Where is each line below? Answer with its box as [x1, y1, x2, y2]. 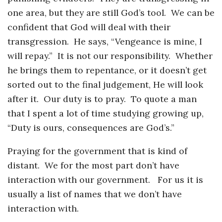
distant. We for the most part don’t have [7, 159, 179, 171]
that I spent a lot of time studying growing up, [7, 108, 204, 119]
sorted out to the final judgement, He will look [7, 79, 203, 91]
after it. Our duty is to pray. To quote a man [7, 93, 197, 105]
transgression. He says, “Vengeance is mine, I [7, 36, 202, 48]
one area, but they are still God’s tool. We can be [7, 7, 215, 19]
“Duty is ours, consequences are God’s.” [7, 122, 174, 134]
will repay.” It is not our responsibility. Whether [7, 50, 213, 62]
